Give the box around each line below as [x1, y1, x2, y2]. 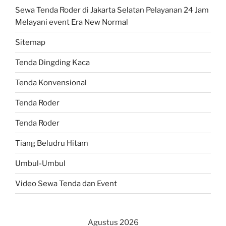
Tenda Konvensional [15, 78, 87, 87]
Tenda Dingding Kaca [15, 58, 90, 67]
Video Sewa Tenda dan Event [15, 179, 117, 188]
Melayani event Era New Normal [15, 17, 128, 27]
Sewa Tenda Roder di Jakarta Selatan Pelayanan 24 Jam [15, 5, 209, 15]
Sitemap [15, 37, 45, 47]
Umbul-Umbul [15, 158, 66, 168]
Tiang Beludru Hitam [15, 138, 88, 148]
